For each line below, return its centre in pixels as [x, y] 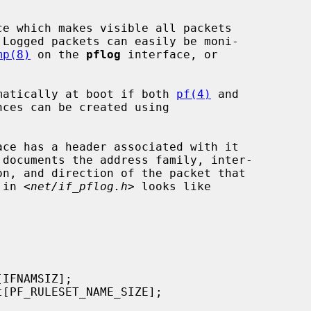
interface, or [169, 54]
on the [58, 54]
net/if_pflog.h [79, 186]
